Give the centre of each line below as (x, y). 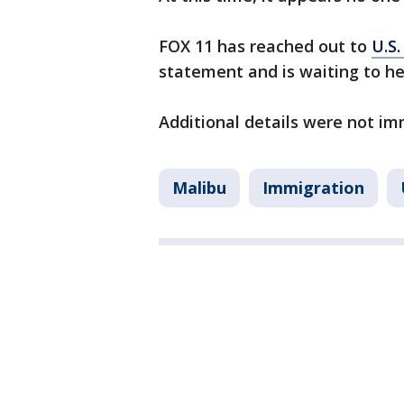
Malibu (199, 188)
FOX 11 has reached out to (265, 46)
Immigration (313, 188)
